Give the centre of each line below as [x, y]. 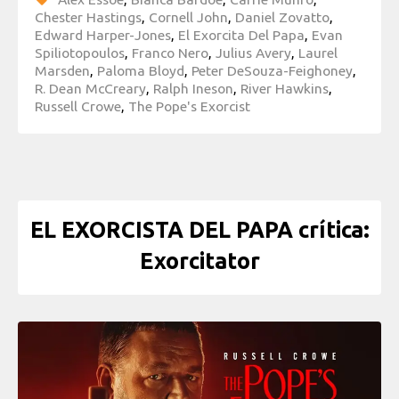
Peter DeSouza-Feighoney [272, 70]
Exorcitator [199, 261]
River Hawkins [285, 88]
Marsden [62, 70]
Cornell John [188, 16]
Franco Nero [170, 52]
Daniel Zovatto [282, 16]
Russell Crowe [78, 106]
